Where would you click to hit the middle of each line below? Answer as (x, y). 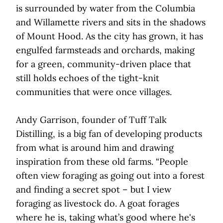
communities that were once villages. (94, 92)
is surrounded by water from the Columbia (106, 8)
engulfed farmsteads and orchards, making (105, 50)
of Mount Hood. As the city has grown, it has (110, 36)
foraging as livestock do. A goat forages (98, 204)
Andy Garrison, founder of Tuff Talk (91, 120)
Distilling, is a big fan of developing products (109, 134)
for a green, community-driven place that (104, 64)
